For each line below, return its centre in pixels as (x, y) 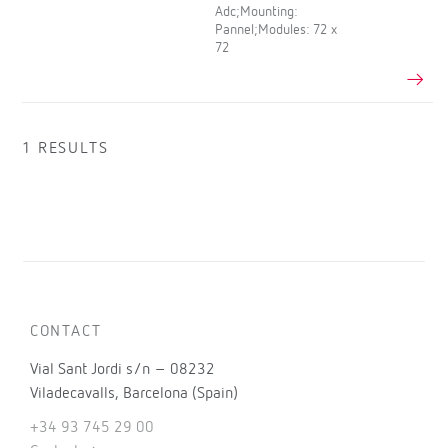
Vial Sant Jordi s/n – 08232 (122, 370)
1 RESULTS (65, 149)
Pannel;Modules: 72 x (276, 30)
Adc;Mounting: (256, 12)
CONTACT (66, 332)
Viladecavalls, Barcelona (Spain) (134, 394)
